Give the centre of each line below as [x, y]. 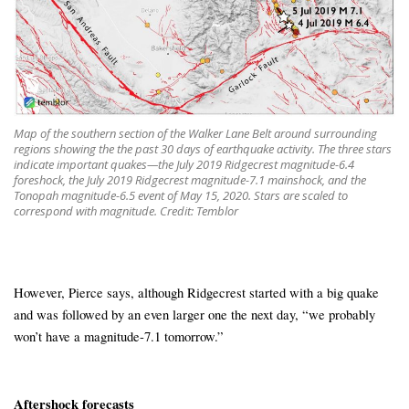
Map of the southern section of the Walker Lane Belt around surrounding [195, 133]
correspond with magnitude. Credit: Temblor [126, 210]
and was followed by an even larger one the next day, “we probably [194, 315]
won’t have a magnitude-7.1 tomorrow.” [119, 336]
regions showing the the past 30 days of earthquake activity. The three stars [203, 148]
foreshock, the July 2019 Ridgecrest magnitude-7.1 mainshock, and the [190, 179]
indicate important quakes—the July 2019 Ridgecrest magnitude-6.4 [184, 164]
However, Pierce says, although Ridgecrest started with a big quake [196, 293]
